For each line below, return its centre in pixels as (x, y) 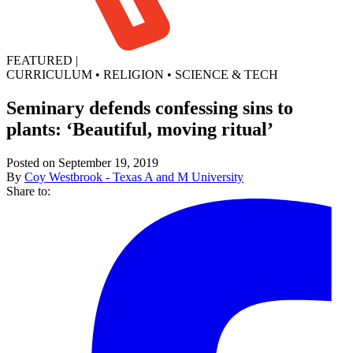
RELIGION (134, 74)
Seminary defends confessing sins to (150, 108)
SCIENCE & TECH (227, 74)
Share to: (28, 191)
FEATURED (39, 60)
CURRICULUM (49, 74)
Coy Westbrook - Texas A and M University (134, 176)
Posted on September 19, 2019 (82, 162)
